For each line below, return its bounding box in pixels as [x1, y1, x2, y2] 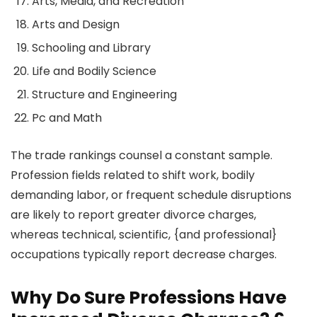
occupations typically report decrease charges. [11, 246, 277, 263]
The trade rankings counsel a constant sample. [11, 147, 272, 164]
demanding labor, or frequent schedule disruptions [11, 187, 292, 204]
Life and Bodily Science [32, 63, 156, 80]
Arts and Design [32, 16, 120, 33]
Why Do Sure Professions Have [11, 285, 287, 311]
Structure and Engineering [32, 86, 177, 103]
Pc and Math [32, 110, 102, 127]
